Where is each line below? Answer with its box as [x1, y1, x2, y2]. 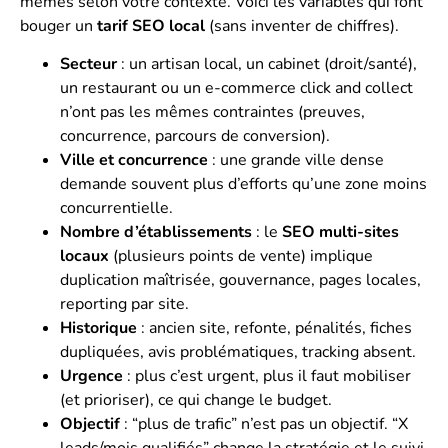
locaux [60, 245, 109, 268]
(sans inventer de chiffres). [205, 14, 399, 37]
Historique [60, 317, 137, 340]
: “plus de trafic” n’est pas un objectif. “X [120, 413, 408, 436]
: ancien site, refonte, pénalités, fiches [137, 317, 412, 340]
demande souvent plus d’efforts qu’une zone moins [60, 173, 427, 196]
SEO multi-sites [282, 221, 399, 244]
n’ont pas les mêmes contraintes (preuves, [60, 101, 365, 124]
